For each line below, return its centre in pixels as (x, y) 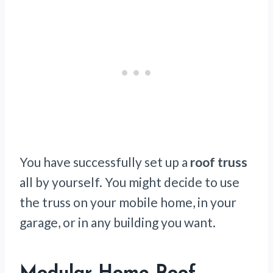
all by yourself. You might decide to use (129, 182)
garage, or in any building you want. (118, 222)
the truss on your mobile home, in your (128, 202)
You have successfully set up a (105, 162)
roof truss (219, 162)
